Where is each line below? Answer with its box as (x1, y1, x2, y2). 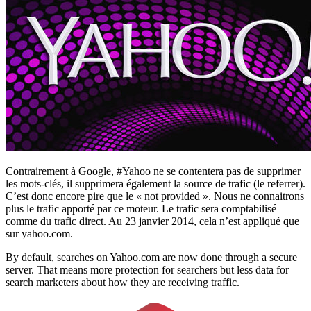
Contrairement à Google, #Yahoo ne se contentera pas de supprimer (6, 165, 301, 177)
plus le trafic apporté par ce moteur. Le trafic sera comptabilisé (6, 202, 276, 215)
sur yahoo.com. (6, 227, 73, 239)
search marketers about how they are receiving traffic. (6, 276, 239, 288)
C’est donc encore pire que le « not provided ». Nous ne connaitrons (6, 190, 304, 202)
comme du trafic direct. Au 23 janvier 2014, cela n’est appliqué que (6, 215, 299, 227)
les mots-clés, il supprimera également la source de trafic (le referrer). (6, 177, 305, 190)
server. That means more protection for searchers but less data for (6, 263, 289, 276)
